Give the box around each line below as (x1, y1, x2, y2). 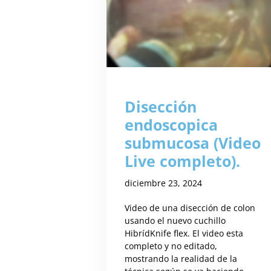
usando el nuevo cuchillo (125, 215, 226, 227)
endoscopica (125, 114, 218, 135)
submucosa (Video (125, 132, 261, 154)
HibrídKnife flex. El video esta (125, 227, 244, 240)
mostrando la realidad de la (125, 253, 238, 265)
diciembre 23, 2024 (125, 177, 203, 189)
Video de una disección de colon (125, 202, 256, 214)
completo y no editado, (125, 240, 218, 252)
